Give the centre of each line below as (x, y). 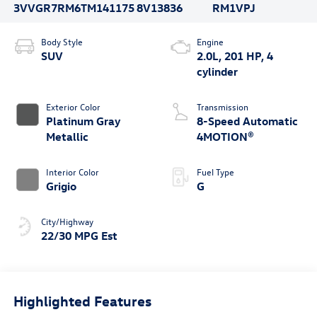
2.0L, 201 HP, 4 (235, 56)
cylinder (217, 72)
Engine (210, 42)
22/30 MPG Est (79, 236)
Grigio (61, 186)
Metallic (67, 137)
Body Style (62, 42)
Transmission (223, 107)
